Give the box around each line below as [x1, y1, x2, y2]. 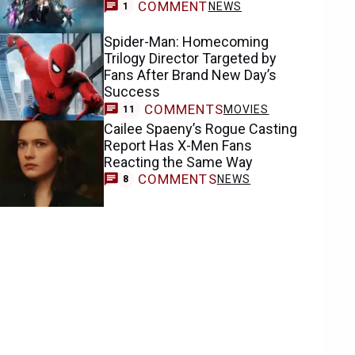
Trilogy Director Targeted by [104, 50, 277, 67]
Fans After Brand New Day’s [104, 67, 277, 84]
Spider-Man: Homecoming [104, 33, 269, 51]
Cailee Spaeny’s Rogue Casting [104, 120, 298, 137]
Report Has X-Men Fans [104, 136, 253, 154]
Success [104, 83, 161, 101]
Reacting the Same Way [104, 153, 254, 170]
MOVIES [223, 102, 269, 116]
